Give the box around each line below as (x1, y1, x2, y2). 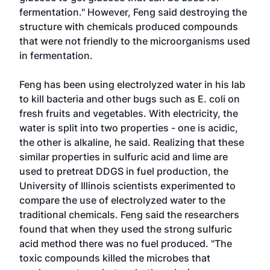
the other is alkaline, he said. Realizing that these (19, 136, 244, 148)
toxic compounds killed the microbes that (19, 252, 210, 264)
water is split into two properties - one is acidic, (19, 122, 238, 134)
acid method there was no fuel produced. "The (19, 237, 232, 250)
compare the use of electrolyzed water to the (19, 194, 225, 206)
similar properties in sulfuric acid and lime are (19, 151, 228, 163)
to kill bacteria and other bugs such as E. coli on (19, 93, 240, 105)
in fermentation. (19, 49, 93, 61)
